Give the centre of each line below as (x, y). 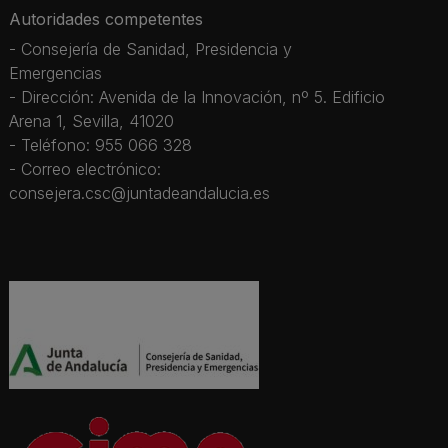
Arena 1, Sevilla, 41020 (91, 121)
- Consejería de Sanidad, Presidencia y (150, 49)
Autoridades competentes (106, 19)
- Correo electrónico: (85, 169)
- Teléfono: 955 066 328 (100, 145)
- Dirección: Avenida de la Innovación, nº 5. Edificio (197, 97)
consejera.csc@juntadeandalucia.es (139, 193)
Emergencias (55, 73)
